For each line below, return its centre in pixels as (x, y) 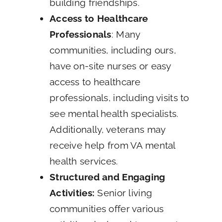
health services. (84, 161)
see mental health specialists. (114, 113)
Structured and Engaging (107, 177)
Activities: (72, 193)
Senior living (124, 193)
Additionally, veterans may (107, 129)
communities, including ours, (112, 50)
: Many (126, 34)
